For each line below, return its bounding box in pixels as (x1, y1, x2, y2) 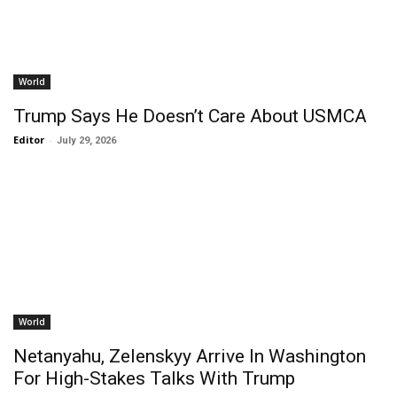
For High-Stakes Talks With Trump (13, 368, 295, 389)
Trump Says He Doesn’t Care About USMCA (13, 105, 367, 127)
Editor (13, 133, 44, 146)
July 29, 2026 (57, 135, 116, 146)
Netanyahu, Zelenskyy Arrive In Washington (13, 346, 366, 367)
